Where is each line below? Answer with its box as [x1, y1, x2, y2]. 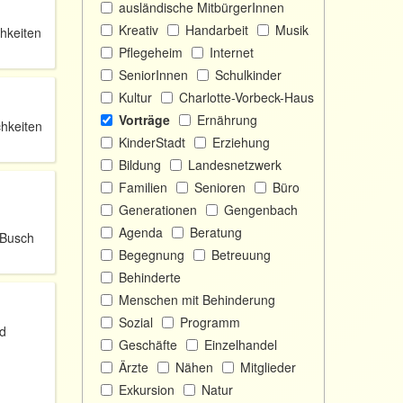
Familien [119, 178, 167, 196]
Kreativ [119, 21, 158, 39]
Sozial [119, 313, 153, 331]
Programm [180, 313, 240, 331]
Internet [210, 43, 254, 61]
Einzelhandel [204, 336, 277, 354]
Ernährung [197, 111, 257, 129]
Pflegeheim [119, 43, 183, 61]
